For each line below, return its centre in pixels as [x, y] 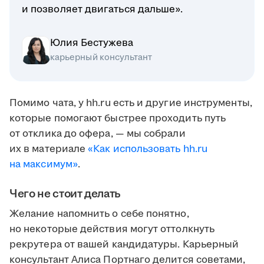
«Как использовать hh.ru [148, 149]
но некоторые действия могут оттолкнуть [112, 230]
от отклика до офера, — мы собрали [98, 134]
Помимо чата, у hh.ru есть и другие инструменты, [131, 103]
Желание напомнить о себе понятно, [99, 214]
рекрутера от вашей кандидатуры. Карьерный [124, 245]
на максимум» [44, 165]
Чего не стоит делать [65, 194]
